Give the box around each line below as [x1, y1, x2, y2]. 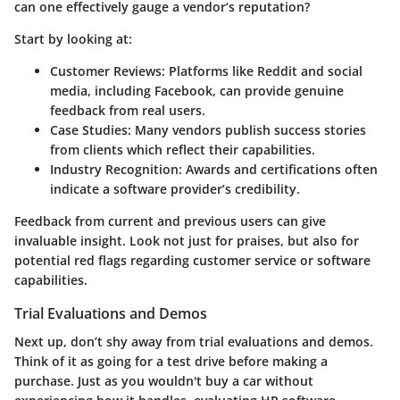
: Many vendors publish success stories [128, 121, 366, 138]
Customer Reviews [50, 62, 162, 79]
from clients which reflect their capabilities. [50, 140, 315, 158]
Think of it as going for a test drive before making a [14, 352, 328, 370]
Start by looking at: [14, 29, 132, 47]
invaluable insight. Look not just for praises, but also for [14, 231, 359, 249]
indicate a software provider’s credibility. [50, 179, 300, 197]
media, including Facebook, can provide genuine [50, 81, 344, 99]
